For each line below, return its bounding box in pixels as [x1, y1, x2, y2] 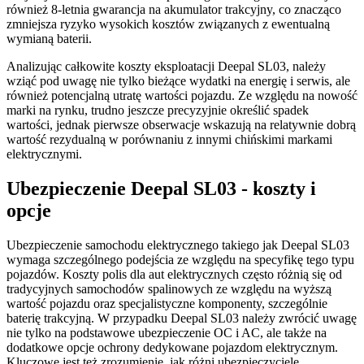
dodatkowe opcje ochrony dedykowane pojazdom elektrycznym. [6, 340, 338, 354]
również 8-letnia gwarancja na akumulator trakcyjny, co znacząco [6, 2, 341, 17]
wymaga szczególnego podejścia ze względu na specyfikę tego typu [6, 252, 354, 266]
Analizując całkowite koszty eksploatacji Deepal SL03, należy [6, 59, 326, 74]
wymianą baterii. [6, 32, 92, 46]
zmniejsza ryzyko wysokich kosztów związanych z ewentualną [6, 17, 330, 32]
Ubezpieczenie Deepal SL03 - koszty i [6, 177, 316, 199]
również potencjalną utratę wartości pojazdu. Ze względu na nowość [6, 89, 357, 103]
